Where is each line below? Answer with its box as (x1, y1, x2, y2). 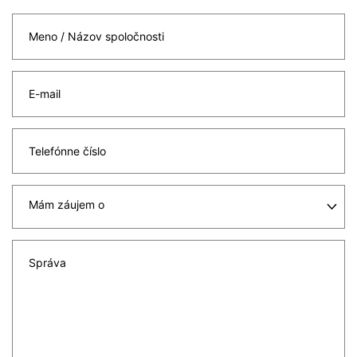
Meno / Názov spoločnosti (29, 29, 164, 44)
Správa (29, 256, 66, 270)
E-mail (29, 86, 61, 100)
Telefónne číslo (29, 143, 106, 158)
